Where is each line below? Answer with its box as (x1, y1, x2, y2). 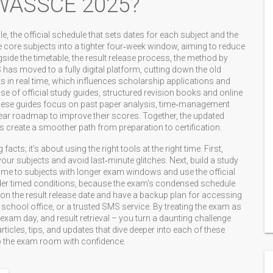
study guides (50, 88, 99, 97)
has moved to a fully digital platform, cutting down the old (1, 65, 221, 74)
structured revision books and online (102, 88, 243, 97)
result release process (85, 53, 170, 63)
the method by (174, 53, 228, 63)
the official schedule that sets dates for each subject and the (10, 30, 238, 40)
